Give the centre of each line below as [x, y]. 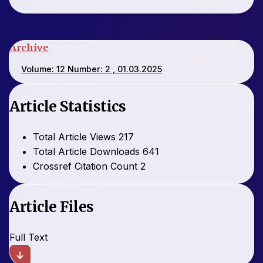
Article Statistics [68, 107]
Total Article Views [74, 137]
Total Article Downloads [86, 152]
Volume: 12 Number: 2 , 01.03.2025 [92, 69]
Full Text [28, 237]
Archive [29, 48]
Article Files [52, 207]
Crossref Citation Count [85, 166]
